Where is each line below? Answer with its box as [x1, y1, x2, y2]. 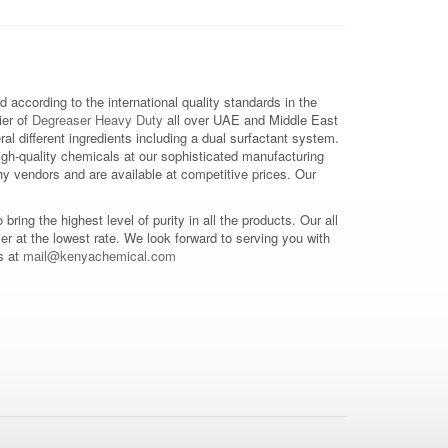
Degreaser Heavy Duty [32, 109, 163, 129]
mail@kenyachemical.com [23, 245, 176, 265]
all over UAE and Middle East [163, 109, 338, 129]
